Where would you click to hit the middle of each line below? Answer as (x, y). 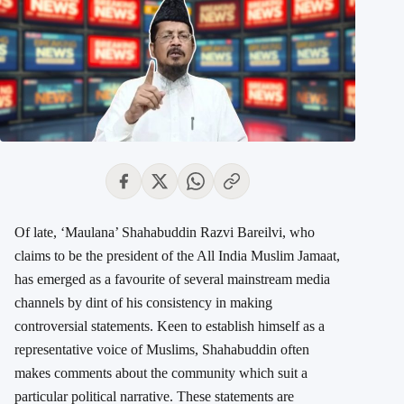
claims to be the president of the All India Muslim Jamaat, (177, 256)
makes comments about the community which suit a (161, 373)
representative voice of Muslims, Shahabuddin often (162, 350)
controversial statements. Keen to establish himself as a (170, 326)
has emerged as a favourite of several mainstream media (172, 280)
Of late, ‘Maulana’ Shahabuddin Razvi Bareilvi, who (165, 233)
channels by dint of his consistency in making (143, 303)
